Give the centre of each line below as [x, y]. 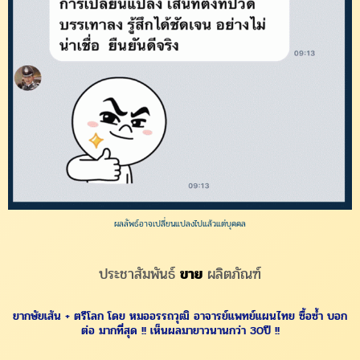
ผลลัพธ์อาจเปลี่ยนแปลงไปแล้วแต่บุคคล [180, 224]
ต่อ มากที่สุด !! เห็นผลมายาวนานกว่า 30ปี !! [180, 331]
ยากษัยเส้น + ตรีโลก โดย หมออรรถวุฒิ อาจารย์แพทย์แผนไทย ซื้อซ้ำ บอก [180, 317]
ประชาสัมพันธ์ [139, 274]
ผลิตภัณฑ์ [232, 274]
